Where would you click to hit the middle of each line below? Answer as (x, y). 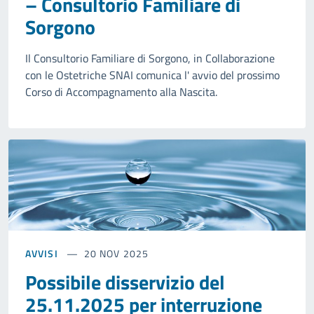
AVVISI (42, 254)
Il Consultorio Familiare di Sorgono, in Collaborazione (150, 59)
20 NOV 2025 (116, 254)
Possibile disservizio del (125, 282)
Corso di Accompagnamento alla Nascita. (121, 92)
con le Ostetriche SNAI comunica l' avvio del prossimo (152, 75)
